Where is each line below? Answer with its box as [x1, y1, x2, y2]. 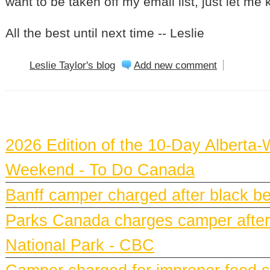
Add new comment [134, 59, 217, 71]
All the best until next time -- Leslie [5, 25, 204, 40]
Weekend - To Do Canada [5, 160, 195, 179]
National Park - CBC [5, 235, 154, 254]
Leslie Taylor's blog [30, 59, 115, 71]
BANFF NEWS [5, 110, 126, 131]
